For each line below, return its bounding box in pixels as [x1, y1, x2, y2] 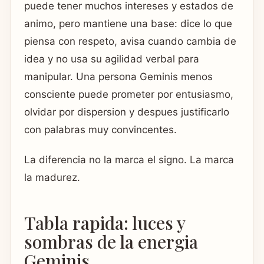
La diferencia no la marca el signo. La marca [24, 153, 234, 166]
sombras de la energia [24, 230, 198, 254]
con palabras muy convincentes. [24, 123, 177, 136]
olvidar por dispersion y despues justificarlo [24, 105, 229, 118]
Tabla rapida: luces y [24, 211, 185, 235]
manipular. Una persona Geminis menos [24, 70, 213, 82]
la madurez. [24, 171, 80, 183]
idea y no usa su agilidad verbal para [24, 52, 199, 65]
